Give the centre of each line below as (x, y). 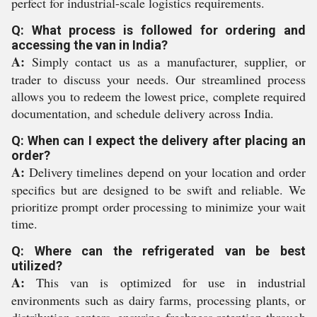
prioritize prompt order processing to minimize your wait (158, 207)
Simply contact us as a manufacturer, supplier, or (165, 62)
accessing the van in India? (90, 45)
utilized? (37, 266)
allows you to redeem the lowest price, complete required (158, 96)
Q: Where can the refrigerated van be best (158, 251)
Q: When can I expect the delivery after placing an (158, 140)
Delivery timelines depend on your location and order (165, 172)
